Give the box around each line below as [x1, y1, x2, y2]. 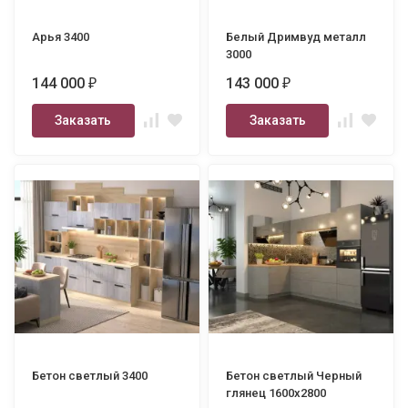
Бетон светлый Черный [226, 369, 362, 383]
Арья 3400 [32, 29, 90, 44]
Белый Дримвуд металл [226, 29, 367, 44]
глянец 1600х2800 [226, 386, 327, 401]
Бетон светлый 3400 [32, 369, 148, 383]
